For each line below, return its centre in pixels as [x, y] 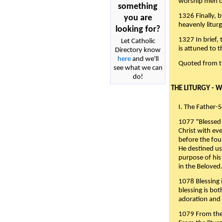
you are [138, 18]
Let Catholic [138, 42]
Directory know [138, 51]
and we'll [144, 59]
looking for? [138, 30]
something [138, 7]
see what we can [138, 68]
